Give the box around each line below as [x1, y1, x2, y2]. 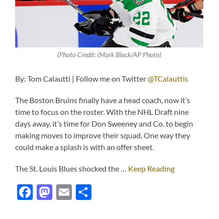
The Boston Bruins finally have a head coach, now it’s [15, 95, 191, 105]
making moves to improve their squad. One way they [15, 131, 191, 140]
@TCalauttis [148, 74, 189, 84]
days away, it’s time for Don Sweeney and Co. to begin [15, 119, 194, 129]
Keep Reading [128, 164, 175, 174]
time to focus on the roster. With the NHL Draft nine [15, 107, 189, 117]
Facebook [33, 182, 100, 202]
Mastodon [52, 182, 123, 202]
